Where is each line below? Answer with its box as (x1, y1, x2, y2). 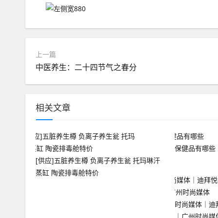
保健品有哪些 (174, 144, 216, 153)
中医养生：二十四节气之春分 (36, 62, 137, 73)
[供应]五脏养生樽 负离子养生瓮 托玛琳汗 (36, 156, 160, 165)
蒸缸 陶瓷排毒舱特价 (36, 168, 99, 177)
